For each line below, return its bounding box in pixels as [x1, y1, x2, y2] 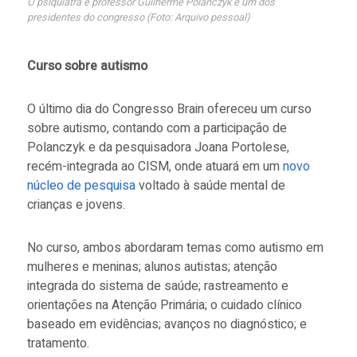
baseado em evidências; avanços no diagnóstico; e [26, 314, 307, 334]
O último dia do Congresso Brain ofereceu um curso [26, 99, 312, 119]
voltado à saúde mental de [135, 175, 285, 195]
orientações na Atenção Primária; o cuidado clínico [26, 295, 302, 315]
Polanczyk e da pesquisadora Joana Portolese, [26, 137, 289, 157]
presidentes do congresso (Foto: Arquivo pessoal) [26, 10, 249, 25]
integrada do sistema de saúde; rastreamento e [26, 276, 288, 296]
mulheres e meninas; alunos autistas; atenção [26, 257, 277, 277]
